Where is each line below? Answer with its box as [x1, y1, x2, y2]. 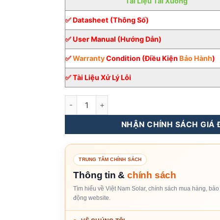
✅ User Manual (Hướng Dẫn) [65, 34, 162, 43]
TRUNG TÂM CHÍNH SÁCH [79, 156, 142, 162]
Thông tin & [73, 169, 127, 180]
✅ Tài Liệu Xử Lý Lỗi [65, 73, 132, 82]
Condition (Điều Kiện [105, 54, 180, 62]
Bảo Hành [179, 54, 213, 62]
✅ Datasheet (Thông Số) [65, 15, 149, 24]
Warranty [73, 54, 105, 62]
